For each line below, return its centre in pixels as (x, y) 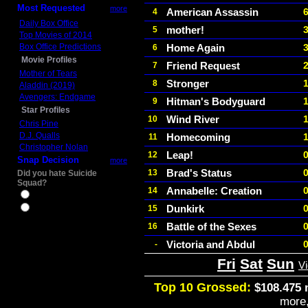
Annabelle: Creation (214, 191)
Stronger (188, 84)
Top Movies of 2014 (56, 35)
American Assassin (212, 12)
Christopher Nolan (54, 147)
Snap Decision (48, 160)
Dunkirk (185, 209)
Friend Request (203, 66)
